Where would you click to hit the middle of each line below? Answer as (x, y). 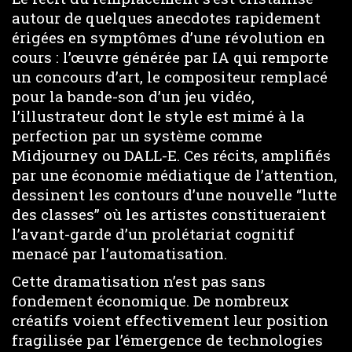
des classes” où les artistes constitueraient (169, 214)
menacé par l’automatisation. (119, 253)
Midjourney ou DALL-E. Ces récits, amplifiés (171, 155)
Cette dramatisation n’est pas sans (139, 280)
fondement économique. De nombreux (150, 300)
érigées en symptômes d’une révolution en (169, 37)
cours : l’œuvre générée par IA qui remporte (170, 57)
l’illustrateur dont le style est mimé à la (158, 116)
